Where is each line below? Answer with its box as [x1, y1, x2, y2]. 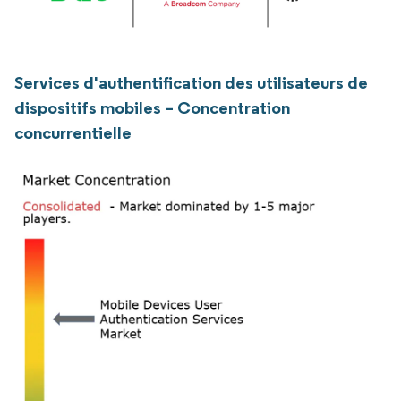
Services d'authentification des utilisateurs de [14, 72, 368, 93]
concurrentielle [14, 122, 132, 143]
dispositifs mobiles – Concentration [14, 97, 290, 118]
